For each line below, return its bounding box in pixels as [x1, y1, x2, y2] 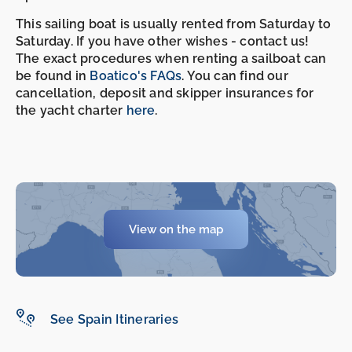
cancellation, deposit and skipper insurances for [16, 86, 314, 101]
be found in [16, 68, 90, 84]
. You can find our [181, 68, 288, 84]
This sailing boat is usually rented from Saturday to [16, 16, 332, 32]
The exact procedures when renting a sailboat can [16, 51, 327, 67]
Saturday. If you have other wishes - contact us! [16, 34, 310, 49]
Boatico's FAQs [90, 68, 182, 84]
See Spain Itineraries [50, 311, 179, 327]
